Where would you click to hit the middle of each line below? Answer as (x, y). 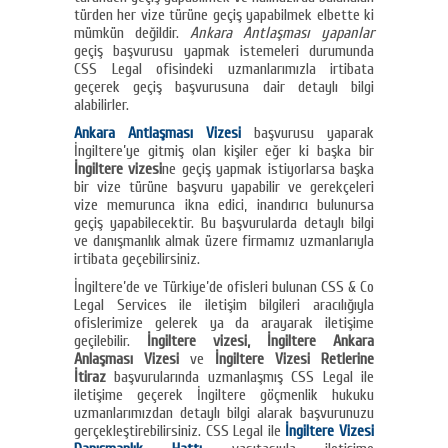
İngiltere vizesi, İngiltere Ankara (260, 341)
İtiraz (90, 377)
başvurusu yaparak (307, 133)
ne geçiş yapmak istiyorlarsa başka (268, 169)
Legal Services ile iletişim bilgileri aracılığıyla (224, 305)
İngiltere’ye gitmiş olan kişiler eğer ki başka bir (224, 151)
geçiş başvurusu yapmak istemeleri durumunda (224, 51)
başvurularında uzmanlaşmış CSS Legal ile (240, 377)
